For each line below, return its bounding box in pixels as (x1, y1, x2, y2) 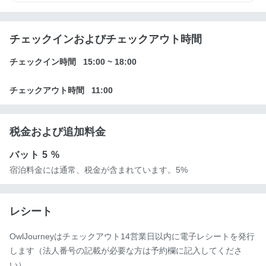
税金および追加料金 (9, 126, 106, 138)
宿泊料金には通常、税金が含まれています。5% (9, 165, 188, 175)
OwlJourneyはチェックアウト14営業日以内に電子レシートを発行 (9, 232, 255, 242)
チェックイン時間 (9, 57, 76, 67)
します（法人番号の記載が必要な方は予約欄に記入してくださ (9, 246, 242, 256)
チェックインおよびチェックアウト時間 (9, 33, 202, 46)
